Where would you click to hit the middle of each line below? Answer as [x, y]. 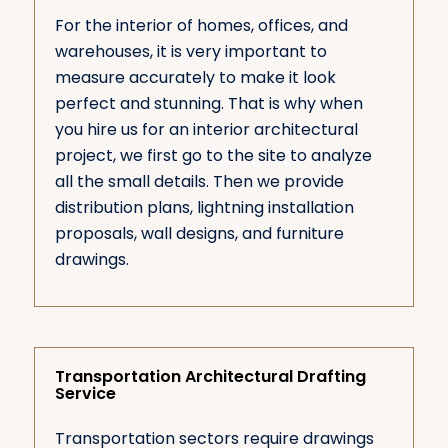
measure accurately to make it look [195, 77]
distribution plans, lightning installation [204, 207]
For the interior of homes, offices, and [201, 25]
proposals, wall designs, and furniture [199, 233]
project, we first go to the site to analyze [213, 155]
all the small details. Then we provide [199, 181]
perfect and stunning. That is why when [208, 103]
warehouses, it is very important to [190, 51]
